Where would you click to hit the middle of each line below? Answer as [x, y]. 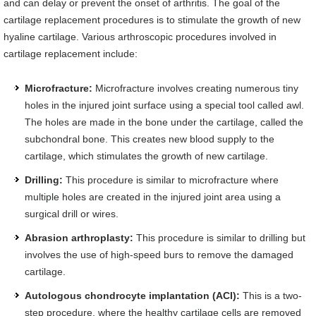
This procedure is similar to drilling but [219, 238]
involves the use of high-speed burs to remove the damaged [159, 255]
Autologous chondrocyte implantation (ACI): [132, 296]
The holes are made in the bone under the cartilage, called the [164, 122]
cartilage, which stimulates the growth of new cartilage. [148, 156]
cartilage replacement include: [71, 54]
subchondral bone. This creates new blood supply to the [150, 139]
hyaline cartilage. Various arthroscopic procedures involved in [140, 37]
